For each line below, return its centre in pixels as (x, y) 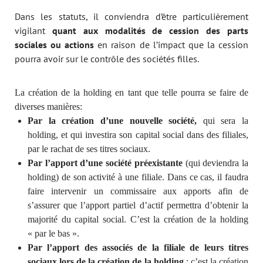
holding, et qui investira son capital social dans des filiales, (138, 134)
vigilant (33, 30)
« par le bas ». (53, 233)
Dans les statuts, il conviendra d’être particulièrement (131, 16)
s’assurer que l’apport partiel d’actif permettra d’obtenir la (138, 205)
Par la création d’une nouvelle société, (112, 120)
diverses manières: (48, 106)
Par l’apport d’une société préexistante (105, 163)
